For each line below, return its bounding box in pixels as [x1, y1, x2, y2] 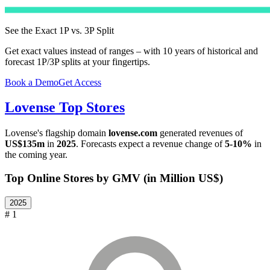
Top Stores [55, 99, 125, 116]
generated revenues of [157, 128, 243, 139]
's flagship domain [37, 128, 108, 139]
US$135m [5, 139, 45, 149]
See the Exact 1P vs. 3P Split [5, 25, 114, 36]
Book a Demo [5, 77, 58, 87]
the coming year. [5, 149, 67, 160]
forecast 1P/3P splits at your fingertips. [5, 56, 150, 67]
